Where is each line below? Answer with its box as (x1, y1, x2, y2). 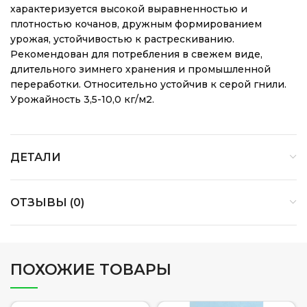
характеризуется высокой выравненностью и (10, 3, 247, 15)
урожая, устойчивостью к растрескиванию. (10, 33, 234, 45)
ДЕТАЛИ (10, 151, 61, 164)
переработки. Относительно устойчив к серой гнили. (10, 78, 286, 90)
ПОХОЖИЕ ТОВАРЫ (10, 260, 171, 279)
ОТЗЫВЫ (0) (10, 196, 84, 209)
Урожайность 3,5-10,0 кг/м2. (10, 93, 154, 106)
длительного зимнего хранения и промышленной (10, 63, 271, 75)
